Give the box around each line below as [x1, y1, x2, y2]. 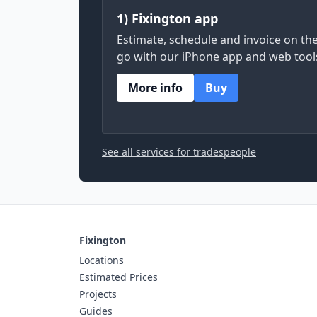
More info [128, 80, 183, 96]
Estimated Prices [79, 270, 158, 284]
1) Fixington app [117, 10, 218, 27]
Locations [79, 253, 124, 267]
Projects [79, 287, 117, 301]
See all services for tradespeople [102, 145, 256, 158]
